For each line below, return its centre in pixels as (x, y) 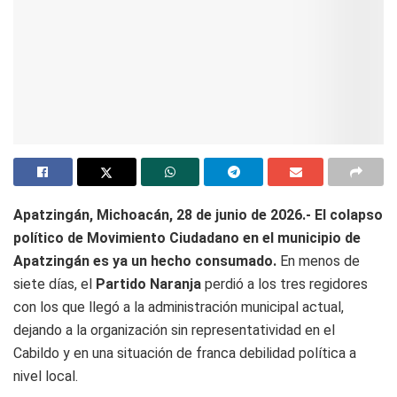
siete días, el (54, 284)
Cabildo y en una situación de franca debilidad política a (185, 354)
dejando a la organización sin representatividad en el (174, 331)
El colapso (349, 215)
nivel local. (46, 377)
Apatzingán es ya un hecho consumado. (145, 261)
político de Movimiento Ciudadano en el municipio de (187, 238)
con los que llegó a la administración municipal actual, (179, 307)
